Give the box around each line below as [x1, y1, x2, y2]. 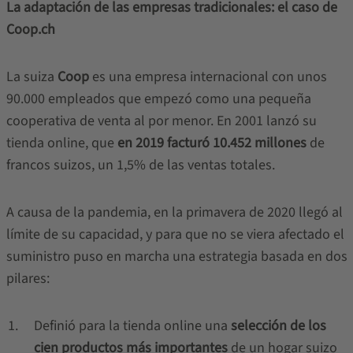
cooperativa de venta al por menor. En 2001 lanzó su [6, 111, 317, 131]
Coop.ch [6, 20, 55, 39]
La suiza [6, 67, 58, 87]
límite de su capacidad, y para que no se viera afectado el [6, 225, 344, 244]
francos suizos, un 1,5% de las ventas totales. [6, 155, 275, 175]
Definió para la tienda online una [34, 316, 232, 336]
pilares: [6, 269, 50, 288]
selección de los [231, 316, 327, 336]
